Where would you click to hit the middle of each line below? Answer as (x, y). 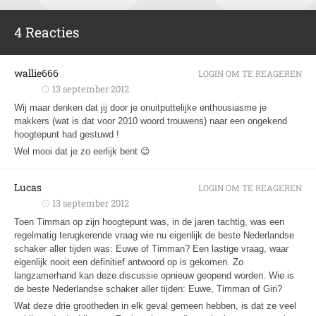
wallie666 (36, 73)
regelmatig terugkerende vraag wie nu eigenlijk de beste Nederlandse (154, 235)
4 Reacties (47, 32)
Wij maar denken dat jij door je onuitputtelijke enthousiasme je (140, 108)
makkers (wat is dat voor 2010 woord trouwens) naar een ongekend (151, 121)
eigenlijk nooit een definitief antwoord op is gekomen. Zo (129, 262)
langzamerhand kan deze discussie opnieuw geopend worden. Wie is (154, 275)
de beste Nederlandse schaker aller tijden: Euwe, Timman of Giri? (148, 289)
